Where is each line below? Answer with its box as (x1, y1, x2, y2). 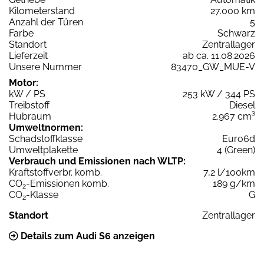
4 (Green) (217, 144, 255, 156)
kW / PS (9, 88, 45, 100)
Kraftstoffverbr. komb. (9, 167, 102, 179)
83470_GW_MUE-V (171, 61, 255, 73)
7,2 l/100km (203, 167, 255, 179)
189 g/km (213, 178, 255, 190)
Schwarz (217, 28, 255, 39)
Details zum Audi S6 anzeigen (18, 230, 155, 242)
